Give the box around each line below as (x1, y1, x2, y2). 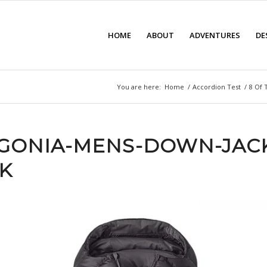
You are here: (117, 82, 161, 91)
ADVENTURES (189, 30, 240, 41)
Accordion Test (193, 82, 241, 91)
